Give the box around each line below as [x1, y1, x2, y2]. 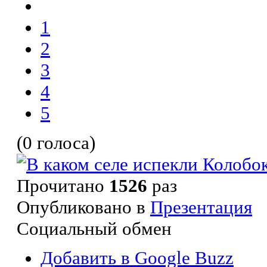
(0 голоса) [17, 132, 95, 153]
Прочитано [17, 175, 109, 196]
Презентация [150, 196, 252, 218]
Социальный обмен [17, 218, 172, 239]
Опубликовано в [17, 196, 145, 218]
